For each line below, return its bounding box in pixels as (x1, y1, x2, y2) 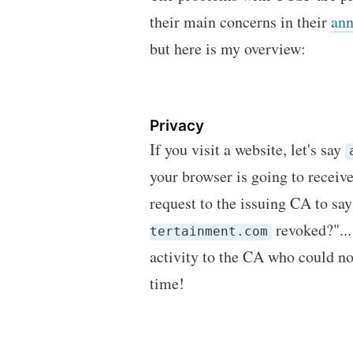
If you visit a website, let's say (150, 139, 345, 161)
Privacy (150, 116, 204, 135)
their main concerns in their (150, 11, 331, 33)
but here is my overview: (150, 38, 306, 60)
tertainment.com (150, 224, 268, 240)
